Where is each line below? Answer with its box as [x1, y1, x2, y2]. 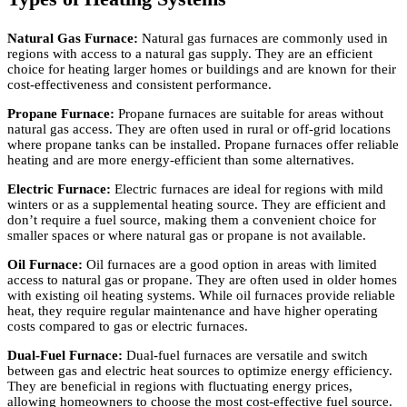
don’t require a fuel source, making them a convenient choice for [7, 213, 376, 227]
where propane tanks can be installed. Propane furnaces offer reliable [7, 137, 399, 152]
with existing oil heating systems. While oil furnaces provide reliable [7, 288, 395, 303]
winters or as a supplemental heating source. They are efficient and [7, 197, 386, 212]
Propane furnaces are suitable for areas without [114, 106, 383, 121]
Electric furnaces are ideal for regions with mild [114, 182, 383, 196]
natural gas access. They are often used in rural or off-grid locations [7, 122, 391, 136]
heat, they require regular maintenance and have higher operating [7, 303, 378, 318]
